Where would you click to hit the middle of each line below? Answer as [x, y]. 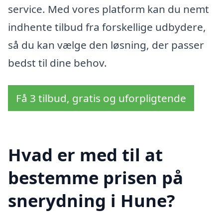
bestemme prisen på [96, 178]
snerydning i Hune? [92, 201]
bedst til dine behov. [57, 62]
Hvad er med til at [85, 155]
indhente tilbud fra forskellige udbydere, [107, 27]
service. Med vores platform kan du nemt [109, 9]
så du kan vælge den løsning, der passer [106, 45]
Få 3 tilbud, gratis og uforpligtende [101, 98]
